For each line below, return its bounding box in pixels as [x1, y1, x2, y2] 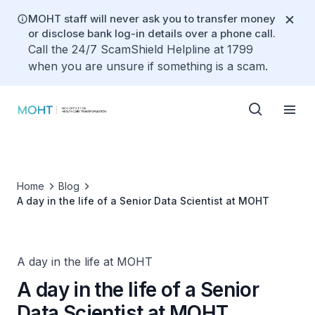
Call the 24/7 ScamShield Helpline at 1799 [28, 42, 253, 56]
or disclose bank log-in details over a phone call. [28, 27, 276, 40]
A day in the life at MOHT [17, 255, 153, 269]
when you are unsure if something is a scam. [28, 59, 268, 73]
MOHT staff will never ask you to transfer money [28, 12, 276, 25]
